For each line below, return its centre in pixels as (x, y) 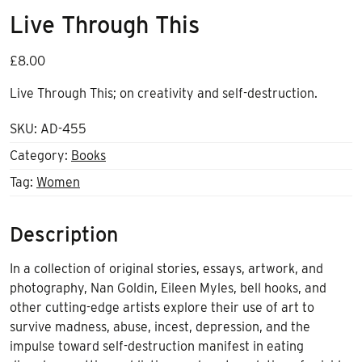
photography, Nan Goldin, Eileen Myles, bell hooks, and (168, 288)
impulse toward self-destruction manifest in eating (157, 347)
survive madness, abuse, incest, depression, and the (160, 327)
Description (64, 235)
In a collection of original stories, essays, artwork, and (166, 269)
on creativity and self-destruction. (219, 94)
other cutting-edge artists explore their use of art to (162, 308)
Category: (40, 156)
